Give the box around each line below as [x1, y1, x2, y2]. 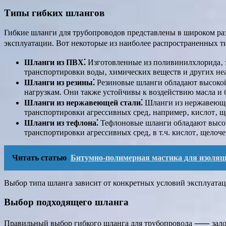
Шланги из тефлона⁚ [24, 118, 98, 127]
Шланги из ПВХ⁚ [24, 58, 86, 67]
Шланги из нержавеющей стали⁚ [24, 98, 143, 107]
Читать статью [12, 153, 67, 162]
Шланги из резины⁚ [24, 78, 95, 87]
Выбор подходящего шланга [4, 197, 129, 208]
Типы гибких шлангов [4, 7, 104, 18]
